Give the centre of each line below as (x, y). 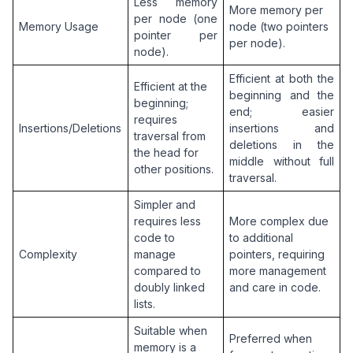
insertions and (282, 128)
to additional (261, 237)
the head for (166, 152)
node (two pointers (279, 26)
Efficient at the (170, 86)
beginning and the (282, 95)
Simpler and (164, 204)
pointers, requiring (277, 254)
